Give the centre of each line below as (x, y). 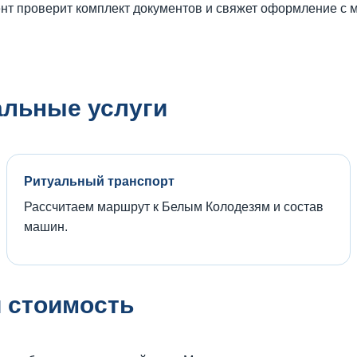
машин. (46, 226)
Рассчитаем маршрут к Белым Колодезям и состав (174, 206)
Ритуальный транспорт (99, 181)
